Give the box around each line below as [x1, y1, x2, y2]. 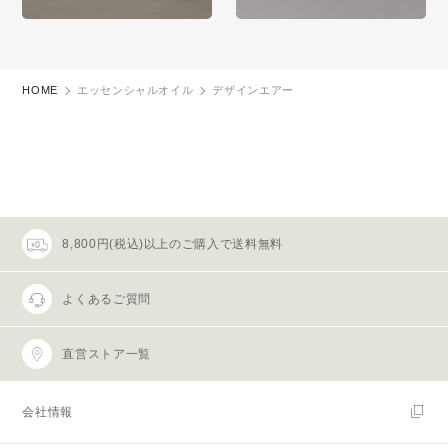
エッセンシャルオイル [76, 84, 194, 97]
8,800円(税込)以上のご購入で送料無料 [62, 236, 283, 251]
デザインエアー [212, 84, 294, 97]
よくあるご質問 [62, 291, 151, 306]
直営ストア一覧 [62, 346, 151, 361]
